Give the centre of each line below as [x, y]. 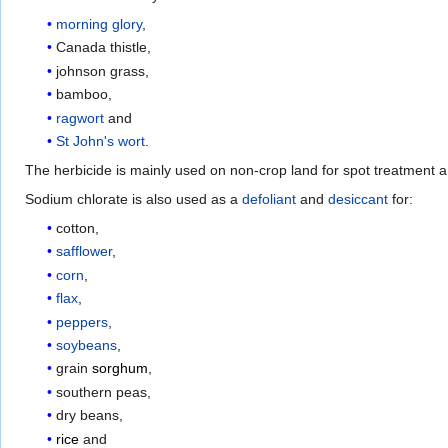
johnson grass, [103, 70]
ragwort [80, 117]
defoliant [269, 199]
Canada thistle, [104, 47]
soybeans [87, 345]
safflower [84, 251]
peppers [82, 321]
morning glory [99, 24]
